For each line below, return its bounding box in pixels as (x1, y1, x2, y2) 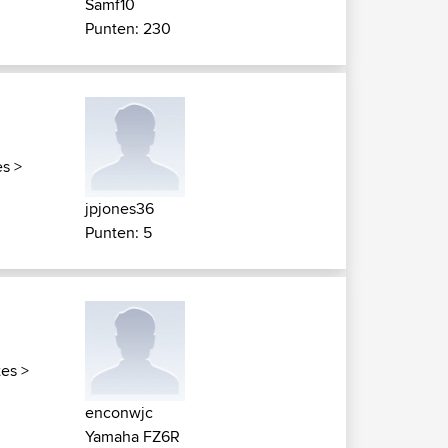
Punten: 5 (85, 221, 152, 244)
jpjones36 (85, 197, 154, 220)
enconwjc (85, 401, 153, 424)
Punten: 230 (85, 17, 171, 40)
